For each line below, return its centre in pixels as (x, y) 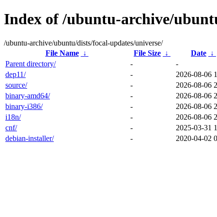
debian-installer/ (30, 138)
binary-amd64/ (28, 95)
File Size (147, 53)
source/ (16, 85)
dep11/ (15, 74)
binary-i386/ (24, 106)
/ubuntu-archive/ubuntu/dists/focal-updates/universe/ (83, 43)
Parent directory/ (31, 63)
